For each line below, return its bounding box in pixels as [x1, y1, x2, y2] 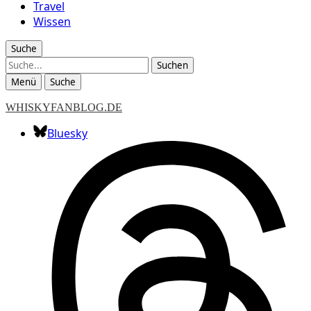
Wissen [33, 14, 71, 29]
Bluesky [47, 126, 87, 141]
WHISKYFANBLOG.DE [6, 101, 122, 113]
